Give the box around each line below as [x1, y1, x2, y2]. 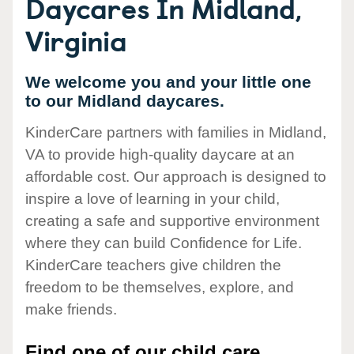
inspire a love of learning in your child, [25, 190, 280, 208]
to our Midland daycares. [25, 92, 224, 110]
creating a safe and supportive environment [25, 213, 319, 230]
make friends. [25, 301, 117, 318]
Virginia [25, 18, 127, 61]
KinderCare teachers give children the [25, 257, 281, 274]
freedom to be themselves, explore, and [25, 279, 294, 296]
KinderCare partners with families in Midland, [25, 124, 326, 141]
